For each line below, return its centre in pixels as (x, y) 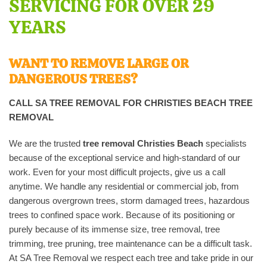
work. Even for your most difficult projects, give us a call (117, 172)
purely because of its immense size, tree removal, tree (114, 229)
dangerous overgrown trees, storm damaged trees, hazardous (129, 200)
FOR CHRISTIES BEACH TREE (188, 103)
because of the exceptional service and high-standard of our (125, 157)
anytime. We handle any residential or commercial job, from (124, 186)
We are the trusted (46, 143)
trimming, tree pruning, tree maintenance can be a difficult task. (131, 243)
